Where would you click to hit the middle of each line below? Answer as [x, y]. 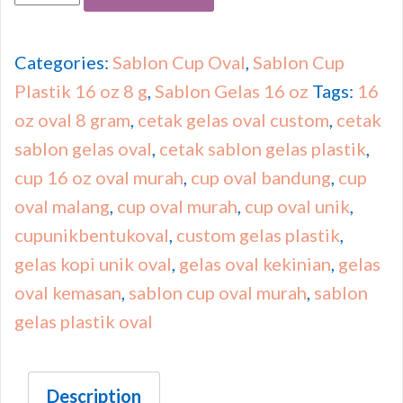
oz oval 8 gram [72, 119]
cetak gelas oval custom [233, 119]
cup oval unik [297, 206]
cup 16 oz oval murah [99, 177]
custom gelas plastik [258, 234]
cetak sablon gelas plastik [263, 148]
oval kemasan [68, 292]
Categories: [63, 62]
